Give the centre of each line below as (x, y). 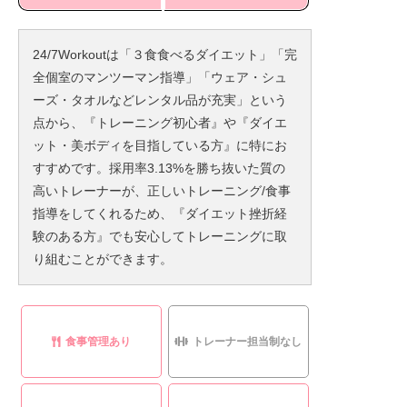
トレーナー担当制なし (248, 341)
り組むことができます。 (103, 258)
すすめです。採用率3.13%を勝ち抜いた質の (159, 168)
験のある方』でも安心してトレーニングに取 (160, 236)
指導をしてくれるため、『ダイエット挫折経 (160, 213)
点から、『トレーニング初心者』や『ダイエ (160, 122)
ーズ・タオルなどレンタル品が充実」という (160, 99)
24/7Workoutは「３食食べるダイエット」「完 (165, 54)
